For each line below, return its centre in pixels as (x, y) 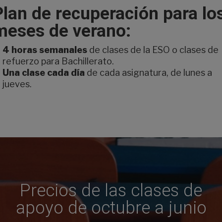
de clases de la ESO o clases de (153, 50)
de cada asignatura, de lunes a (148, 73)
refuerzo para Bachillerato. (58, 61)
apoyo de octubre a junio (111, 208)
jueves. (17, 84)
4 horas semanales (45, 50)
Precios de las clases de (111, 191)
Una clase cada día (44, 73)
